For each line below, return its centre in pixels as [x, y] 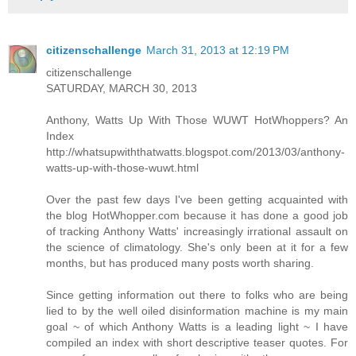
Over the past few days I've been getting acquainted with [197, 199]
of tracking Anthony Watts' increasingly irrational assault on [197, 231]
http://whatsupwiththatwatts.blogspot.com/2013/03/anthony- [195, 151]
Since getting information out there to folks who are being [197, 294]
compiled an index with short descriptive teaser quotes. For [197, 342]
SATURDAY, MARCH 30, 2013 [122, 88]
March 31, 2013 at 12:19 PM [218, 50]
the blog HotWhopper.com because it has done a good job [197, 215]
